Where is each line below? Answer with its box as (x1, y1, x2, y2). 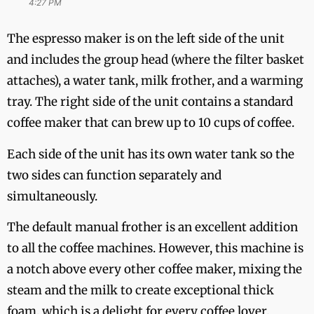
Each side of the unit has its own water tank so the (7, 146, 294, 162)
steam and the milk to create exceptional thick (7, 282, 274, 299)
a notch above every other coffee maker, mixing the (7, 261, 302, 278)
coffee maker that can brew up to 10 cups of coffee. (7, 115, 294, 131)
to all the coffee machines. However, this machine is (7, 240, 303, 257)
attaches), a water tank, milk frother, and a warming (7, 73, 303, 89)
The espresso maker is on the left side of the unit (7, 31, 285, 47)
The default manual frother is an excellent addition (7, 219, 298, 235)
